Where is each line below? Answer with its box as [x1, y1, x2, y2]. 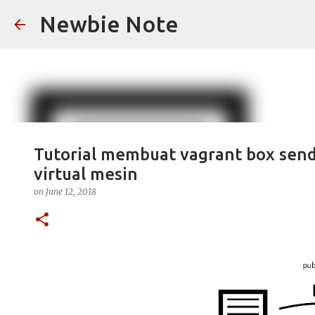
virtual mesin [34, 165, 138, 184]
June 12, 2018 [46, 186, 96, 197]
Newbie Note [39, 11, 179, 37]
